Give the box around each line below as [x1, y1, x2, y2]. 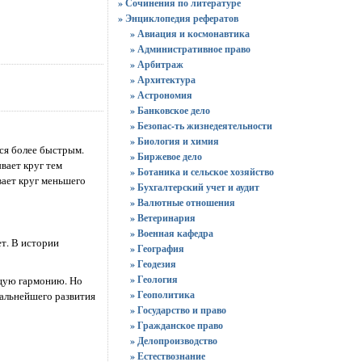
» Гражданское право [129, 318, 223, 332]
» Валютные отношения [129, 196, 235, 209]
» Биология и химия [129, 134, 219, 148]
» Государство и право [129, 303, 226, 317]
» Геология [129, 272, 178, 286]
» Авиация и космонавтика [129, 27, 250, 40]
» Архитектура [129, 73, 196, 86]
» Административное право [129, 42, 250, 56]
